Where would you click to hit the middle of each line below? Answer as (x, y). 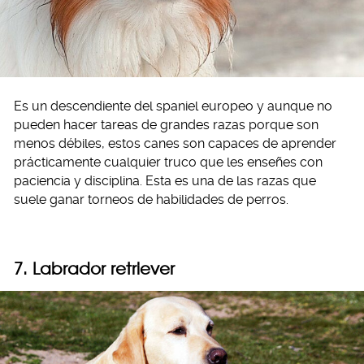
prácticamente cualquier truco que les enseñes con (168, 162)
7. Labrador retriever (94, 269)
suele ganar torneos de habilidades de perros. (151, 200)
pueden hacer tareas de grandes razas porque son (166, 125)
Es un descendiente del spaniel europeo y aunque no (173, 106)
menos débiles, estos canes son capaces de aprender (175, 144)
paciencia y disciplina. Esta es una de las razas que (165, 181)
